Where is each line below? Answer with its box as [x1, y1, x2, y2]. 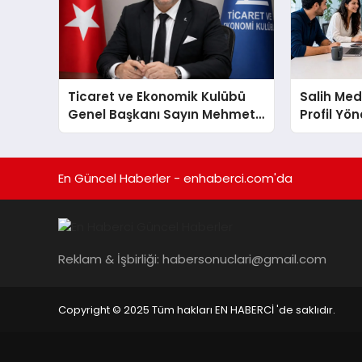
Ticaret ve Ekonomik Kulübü [68, 87, 246, 105]
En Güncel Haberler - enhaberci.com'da [58, 170, 293, 187]
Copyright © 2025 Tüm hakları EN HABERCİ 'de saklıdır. [58, 301, 335, 318]
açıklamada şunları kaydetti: [68, 141, 255, 158]
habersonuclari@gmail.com [162, 250, 326, 268]
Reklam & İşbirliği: [58, 250, 162, 268]
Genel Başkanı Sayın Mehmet [68, 105, 256, 123]
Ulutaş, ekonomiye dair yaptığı [68, 123, 264, 141]
